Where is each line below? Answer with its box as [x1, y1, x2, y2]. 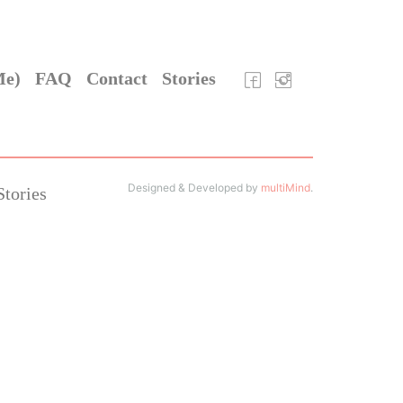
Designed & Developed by [128, 181, 261, 194]
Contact [86, 68, 148, 88]
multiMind [261, 181, 310, 194]
